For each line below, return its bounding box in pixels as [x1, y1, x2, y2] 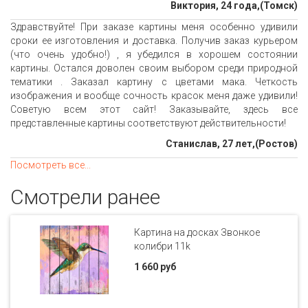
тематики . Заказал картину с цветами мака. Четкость [10, 76, 298, 88]
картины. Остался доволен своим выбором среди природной [10, 63, 298, 74]
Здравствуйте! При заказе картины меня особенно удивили [10, 21, 298, 33]
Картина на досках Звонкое [134, 227, 261, 239]
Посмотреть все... [10, 159, 91, 171]
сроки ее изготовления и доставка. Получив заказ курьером [10, 35, 298, 47]
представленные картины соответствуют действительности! [10, 118, 286, 129]
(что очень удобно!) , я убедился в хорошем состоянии [10, 49, 298, 60]
